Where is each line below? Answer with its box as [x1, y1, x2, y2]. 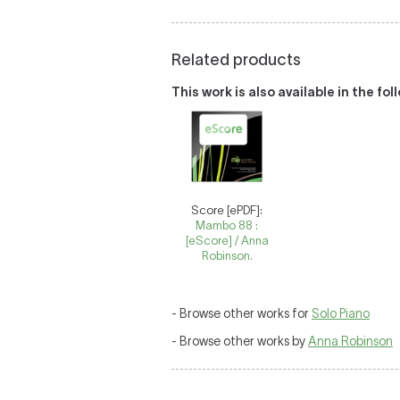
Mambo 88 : [196, 219, 259, 232]
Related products [171, 51, 301, 69]
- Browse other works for [171, 306, 312, 321]
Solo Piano [312, 306, 370, 321]
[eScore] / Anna [185, 234, 269, 247]
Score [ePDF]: [191, 204, 263, 217]
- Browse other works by [171, 334, 308, 348]
